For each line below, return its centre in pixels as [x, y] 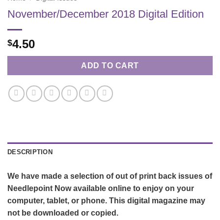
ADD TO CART [110, 66]
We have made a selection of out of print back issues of [110, 176]
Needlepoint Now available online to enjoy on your [101, 188]
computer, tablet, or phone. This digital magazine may [106, 200]
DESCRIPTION [30, 152]
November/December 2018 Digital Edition [106, 14]
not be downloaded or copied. [64, 213]
